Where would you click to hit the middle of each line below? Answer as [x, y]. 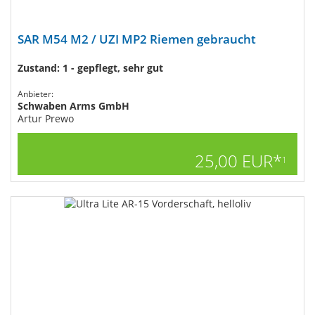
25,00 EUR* [238, 161]
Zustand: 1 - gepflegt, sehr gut [90, 68]
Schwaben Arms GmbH [73, 106]
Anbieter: [36, 94]
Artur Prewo [46, 118]
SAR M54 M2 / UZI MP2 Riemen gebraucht [137, 39]
